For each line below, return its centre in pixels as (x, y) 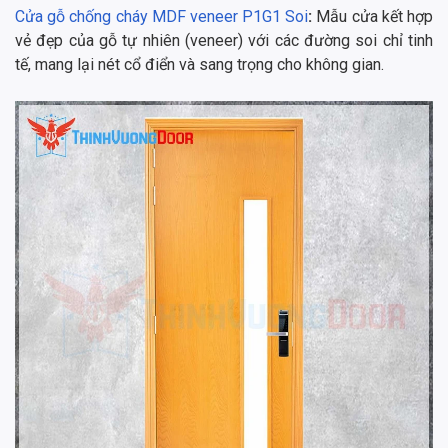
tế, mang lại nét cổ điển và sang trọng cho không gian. (199, 64)
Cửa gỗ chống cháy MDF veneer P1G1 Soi (162, 16)
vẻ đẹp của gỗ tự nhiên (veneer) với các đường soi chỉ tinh (224, 40)
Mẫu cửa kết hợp (375, 16)
